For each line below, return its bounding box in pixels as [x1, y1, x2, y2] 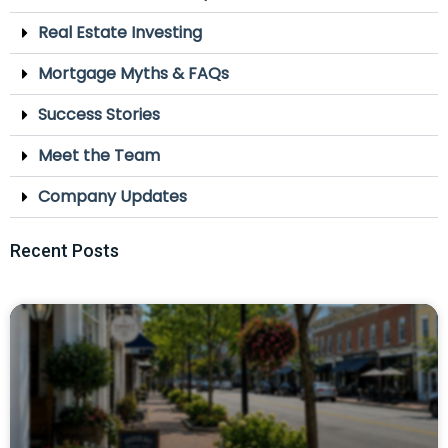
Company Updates [38, 184, 187, 208]
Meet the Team [38, 143, 160, 167]
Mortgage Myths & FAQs [38, 61, 229, 85]
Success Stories [38, 102, 160, 126]
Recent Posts [10, 239, 119, 261]
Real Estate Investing [38, 20, 202, 44]
